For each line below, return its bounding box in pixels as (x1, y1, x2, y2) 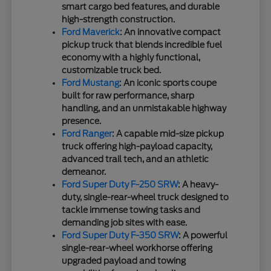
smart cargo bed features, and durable (62, 2, 220, 12)
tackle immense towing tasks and (62, 205, 201, 215)
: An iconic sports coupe (119, 78, 217, 88)
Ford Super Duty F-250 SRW (62, 180, 178, 190)
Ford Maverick (62, 27, 120, 38)
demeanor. (62, 167, 106, 177)
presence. (62, 116, 102, 126)
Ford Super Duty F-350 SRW (62, 230, 179, 241)
